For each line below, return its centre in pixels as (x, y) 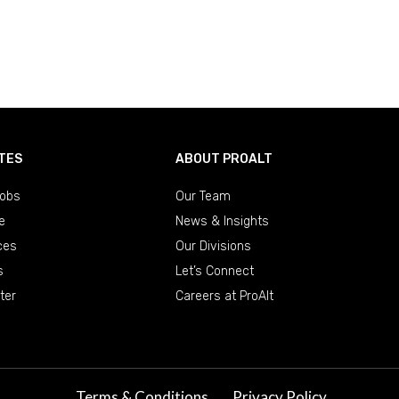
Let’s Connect (214, 271)
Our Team (203, 196)
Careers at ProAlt (224, 296)
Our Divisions (213, 246)
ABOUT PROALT (224, 159)
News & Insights (222, 221)
